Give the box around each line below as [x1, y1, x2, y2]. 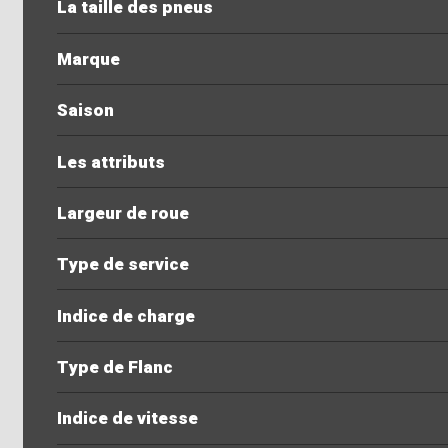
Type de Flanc [56, 355, 173, 380]
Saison [56, 98, 114, 124]
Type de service [56, 252, 189, 278]
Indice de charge [56, 303, 195, 329]
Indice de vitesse [56, 406, 198, 432]
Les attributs [56, 149, 165, 175]
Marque [56, 46, 120, 72]
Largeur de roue [56, 200, 189, 226]
